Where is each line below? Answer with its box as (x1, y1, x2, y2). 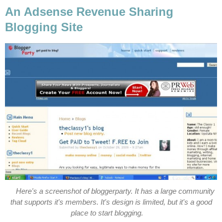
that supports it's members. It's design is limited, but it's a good (10, 198, 212, 206)
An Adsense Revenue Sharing (5, 5, 173, 19)
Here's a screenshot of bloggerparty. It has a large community (15, 187, 215, 195)
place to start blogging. (70, 209, 143, 217)
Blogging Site (5, 20, 83, 34)
